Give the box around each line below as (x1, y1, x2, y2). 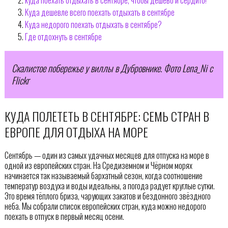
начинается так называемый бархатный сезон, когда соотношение (4, 169, 203, 182)
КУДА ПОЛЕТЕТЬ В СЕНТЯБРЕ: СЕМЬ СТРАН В (4, 106, 209, 125)
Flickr (11, 73, 30, 88)
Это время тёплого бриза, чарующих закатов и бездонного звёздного (4, 189, 211, 202)
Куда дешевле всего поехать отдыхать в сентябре (24, 6, 175, 18)
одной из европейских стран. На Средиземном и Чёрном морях (4, 159, 192, 172)
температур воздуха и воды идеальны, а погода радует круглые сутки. (4, 179, 215, 192)
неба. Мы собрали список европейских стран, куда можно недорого (4, 199, 206, 212)
